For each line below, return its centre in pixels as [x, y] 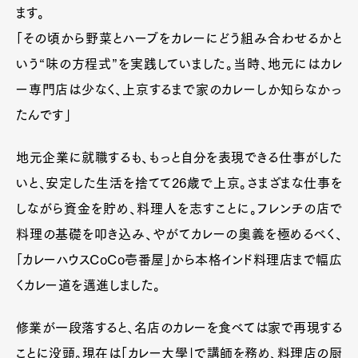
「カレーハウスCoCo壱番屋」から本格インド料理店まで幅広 [179, 259]
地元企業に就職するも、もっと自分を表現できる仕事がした [179, 157]
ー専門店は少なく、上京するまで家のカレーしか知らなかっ [179, 89]
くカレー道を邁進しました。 [88, 285]
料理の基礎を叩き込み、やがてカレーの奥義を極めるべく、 [179, 234]
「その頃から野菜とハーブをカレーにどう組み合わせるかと [179, 38]
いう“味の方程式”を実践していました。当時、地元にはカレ [179, 64]
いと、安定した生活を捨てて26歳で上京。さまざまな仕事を [179, 183]
